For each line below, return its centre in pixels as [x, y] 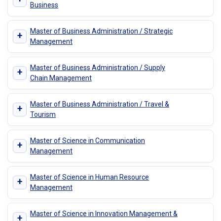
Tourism [43, 114]
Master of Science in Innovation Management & [104, 213]
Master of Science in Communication [88, 140]
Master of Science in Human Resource [90, 177]
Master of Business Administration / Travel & [100, 104]
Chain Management [61, 78]
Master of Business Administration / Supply [98, 67]
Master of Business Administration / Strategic [101, 31]
